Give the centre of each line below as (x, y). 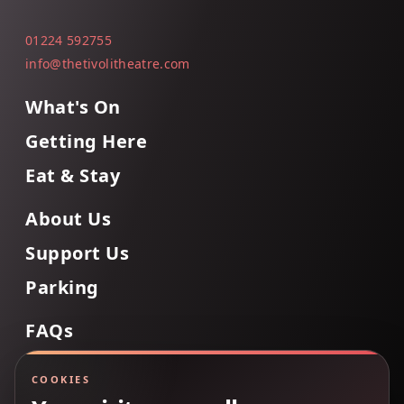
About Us (68, 219)
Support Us (77, 253)
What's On (73, 107)
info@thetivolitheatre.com (108, 64)
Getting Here (86, 142)
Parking (62, 288)
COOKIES (61, 379)
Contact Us (76, 365)
